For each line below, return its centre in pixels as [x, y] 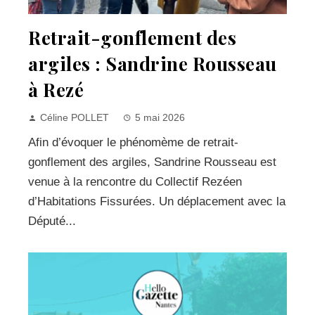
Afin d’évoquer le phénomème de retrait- [133, 142]
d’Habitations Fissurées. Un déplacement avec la [157, 201]
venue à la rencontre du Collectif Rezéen [135, 181]
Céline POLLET [75, 117]
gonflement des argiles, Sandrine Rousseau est [152, 162]
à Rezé [56, 89]
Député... [52, 221]
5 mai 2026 [160, 117]
